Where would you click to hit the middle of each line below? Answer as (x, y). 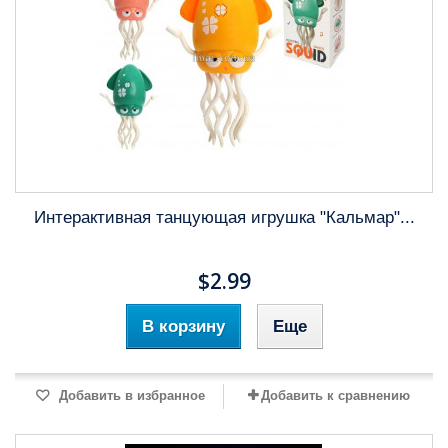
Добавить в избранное (130, 395)
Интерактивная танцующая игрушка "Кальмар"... (224, 217)
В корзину (183, 326)
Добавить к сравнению (335, 395)
